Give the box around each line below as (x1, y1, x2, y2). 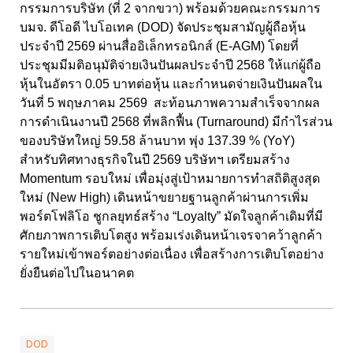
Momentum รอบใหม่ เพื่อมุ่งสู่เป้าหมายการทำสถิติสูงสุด (20, 172, 320, 186)
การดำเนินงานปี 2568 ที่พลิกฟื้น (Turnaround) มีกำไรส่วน (20, 115, 333, 129)
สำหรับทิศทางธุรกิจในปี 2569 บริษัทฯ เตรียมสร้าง (20, 153, 290, 167)
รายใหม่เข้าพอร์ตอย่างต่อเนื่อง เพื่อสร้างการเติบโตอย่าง (20, 247, 324, 262)
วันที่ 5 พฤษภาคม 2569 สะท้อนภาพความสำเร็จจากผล (20, 96, 320, 110)
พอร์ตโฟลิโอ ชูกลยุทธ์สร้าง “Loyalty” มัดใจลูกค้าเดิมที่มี (20, 210, 323, 224)
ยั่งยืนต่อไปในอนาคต (20, 266, 134, 281)
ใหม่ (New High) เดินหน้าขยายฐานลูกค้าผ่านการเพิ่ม (20, 191, 309, 205)
